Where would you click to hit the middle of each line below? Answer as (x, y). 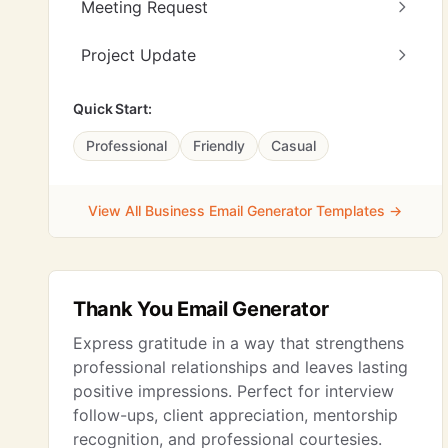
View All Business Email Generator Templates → (245, 210)
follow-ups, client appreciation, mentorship (235, 415)
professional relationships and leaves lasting (240, 367)
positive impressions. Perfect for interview (233, 391)
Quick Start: (112, 108)
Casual (293, 145)
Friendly (219, 145)
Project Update (138, 55)
